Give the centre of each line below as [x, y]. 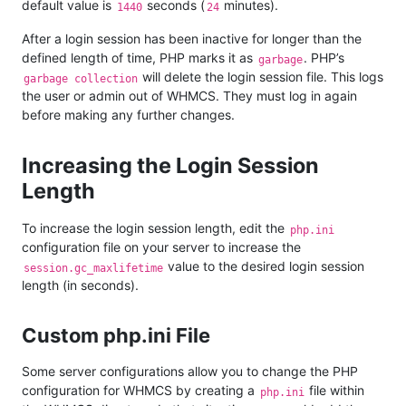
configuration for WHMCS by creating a [140, 391]
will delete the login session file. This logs [261, 77]
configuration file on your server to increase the [161, 247]
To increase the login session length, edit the [155, 228]
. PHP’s [324, 58]
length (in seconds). [80, 285]
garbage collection [80, 78]
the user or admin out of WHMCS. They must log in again [189, 96]
